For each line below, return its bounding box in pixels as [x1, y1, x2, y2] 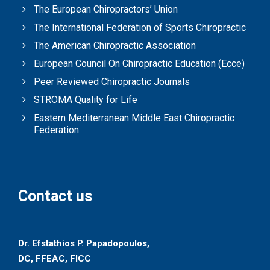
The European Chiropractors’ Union [34, 4, 178, 16]
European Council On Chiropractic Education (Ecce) [34, 58, 245, 70]
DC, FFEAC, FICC [18, 253, 91, 265]
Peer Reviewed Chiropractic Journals [34, 76, 190, 88]
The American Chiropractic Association [34, 40, 196, 52]
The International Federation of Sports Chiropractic [34, 22, 246, 34]
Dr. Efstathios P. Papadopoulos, [18, 238, 149, 250]
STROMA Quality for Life [34, 94, 137, 106]
